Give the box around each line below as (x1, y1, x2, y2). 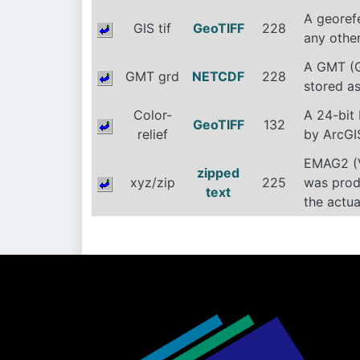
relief (137, 126, 168, 142)
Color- (133, 107, 172, 123)
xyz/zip (129, 174, 175, 190)
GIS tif (133, 20, 171, 36)
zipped (197, 165, 239, 181)
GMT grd (125, 68, 179, 84)
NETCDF (192, 68, 244, 84)
